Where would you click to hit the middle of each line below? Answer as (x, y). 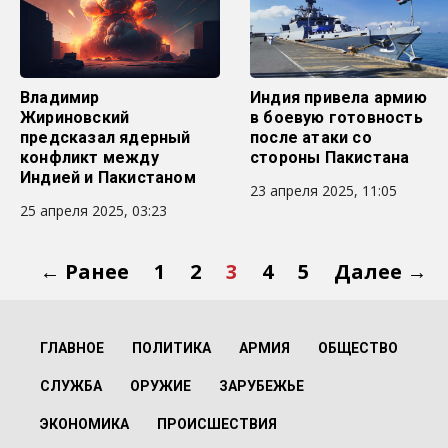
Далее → (380, 271)
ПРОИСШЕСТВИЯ (217, 424)
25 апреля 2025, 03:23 (93, 210)
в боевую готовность (336, 117)
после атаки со (311, 137)
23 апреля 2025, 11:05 (323, 190)
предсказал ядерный (105, 137)
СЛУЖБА (71, 386)
